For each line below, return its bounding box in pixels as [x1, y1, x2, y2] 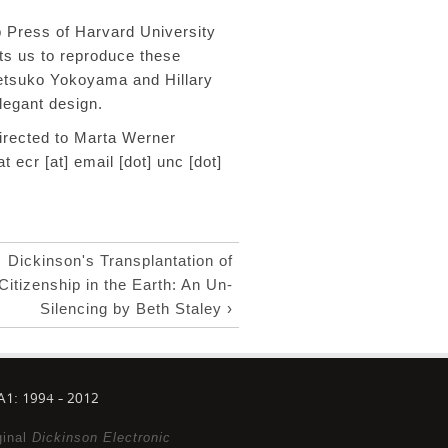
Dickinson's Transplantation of [8, 252, 233, 269]
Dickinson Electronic [32, 430, 171, 445]
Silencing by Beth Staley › [40, 300, 233, 317]
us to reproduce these [18, 47, 181, 64]
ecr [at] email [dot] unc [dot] [16, 153, 222, 170]
